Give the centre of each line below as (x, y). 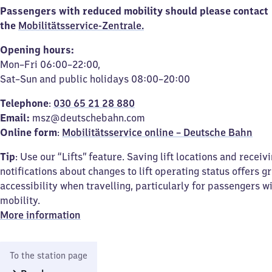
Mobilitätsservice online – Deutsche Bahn (157, 132)
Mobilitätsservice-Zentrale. (81, 25)
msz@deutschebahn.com (89, 118)
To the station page (49, 256)
